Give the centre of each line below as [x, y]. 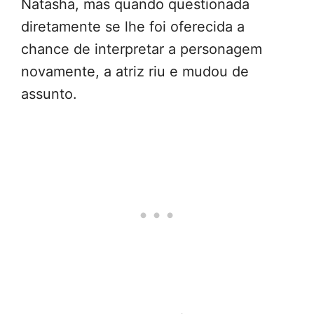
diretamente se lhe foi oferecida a [133, 27]
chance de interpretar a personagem [142, 49]
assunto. [49, 94]
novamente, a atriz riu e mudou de [135, 72]
